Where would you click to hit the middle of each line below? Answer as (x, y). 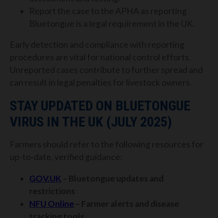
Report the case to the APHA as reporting (108, 11)
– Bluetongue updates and (112, 178)
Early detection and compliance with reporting (97, 45)
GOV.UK (45, 178)
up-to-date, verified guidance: (66, 157)
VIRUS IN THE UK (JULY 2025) (91, 122)
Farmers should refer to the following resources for (107, 145)
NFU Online (52, 203)
